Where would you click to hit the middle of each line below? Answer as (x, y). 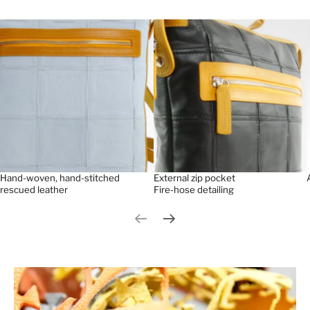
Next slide (200, 225)
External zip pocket (194, 178)
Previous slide (168, 225)
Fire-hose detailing (193, 190)
